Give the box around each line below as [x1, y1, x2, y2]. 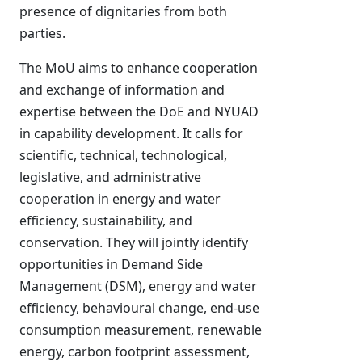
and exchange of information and [19, 81, 225, 99]
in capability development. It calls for [19, 124, 243, 142]
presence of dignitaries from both [19, 2, 227, 20]
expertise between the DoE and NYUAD [19, 103, 259, 120]
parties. [19, 24, 65, 42]
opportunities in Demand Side [19, 255, 203, 273]
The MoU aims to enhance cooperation [19, 59, 258, 77]
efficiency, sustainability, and [19, 212, 192, 229]
